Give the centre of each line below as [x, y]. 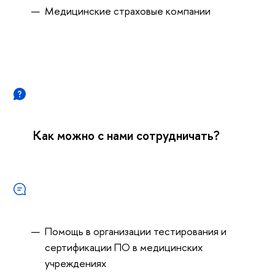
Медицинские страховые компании [127, 11]
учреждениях [75, 263]
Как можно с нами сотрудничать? [126, 136]
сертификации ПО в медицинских [123, 247]
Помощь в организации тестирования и [135, 231]
